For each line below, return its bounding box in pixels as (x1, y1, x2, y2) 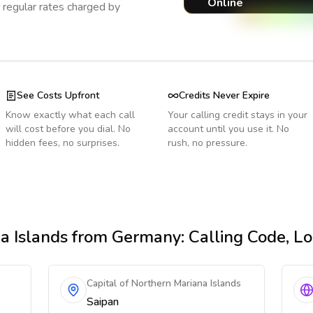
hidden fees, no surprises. (6, 136, 119, 150)
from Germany (68, 226, 181, 248)
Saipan (87, 294, 119, 310)
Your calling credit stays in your (168, 108, 307, 122)
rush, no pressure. (168, 136, 247, 150)
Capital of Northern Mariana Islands (87, 277, 242, 290)
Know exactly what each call (6, 108, 135, 122)
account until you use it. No (168, 122, 289, 136)
